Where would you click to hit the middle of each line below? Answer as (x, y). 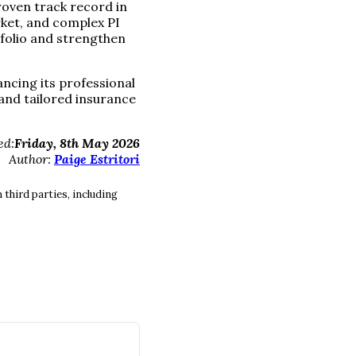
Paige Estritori (97, 159)
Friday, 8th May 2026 (77, 143)
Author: (31, 159)
